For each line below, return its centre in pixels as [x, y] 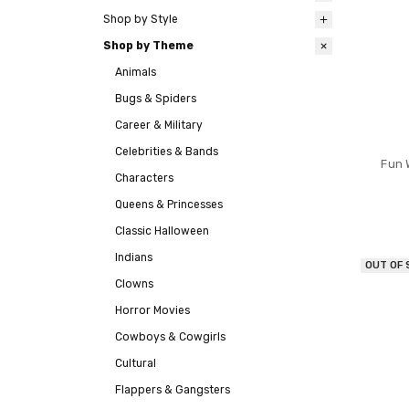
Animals [136, 73]
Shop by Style [141, 20]
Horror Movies [152, 311]
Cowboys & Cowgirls [170, 337]
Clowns [134, 284]
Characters [144, 178]
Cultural [136, 364]
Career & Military [159, 126]
